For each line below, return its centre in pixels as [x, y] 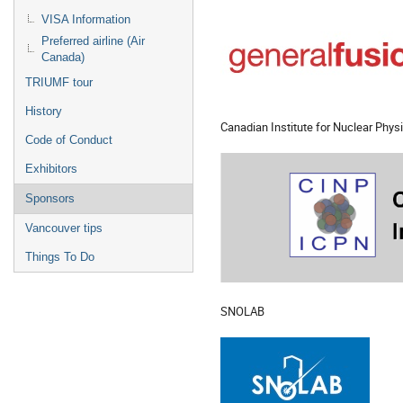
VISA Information [86, 19]
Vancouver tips [64, 228]
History [44, 111]
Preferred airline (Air [93, 41]
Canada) [63, 57]
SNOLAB [242, 312]
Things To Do [60, 257]
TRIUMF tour [59, 82]
